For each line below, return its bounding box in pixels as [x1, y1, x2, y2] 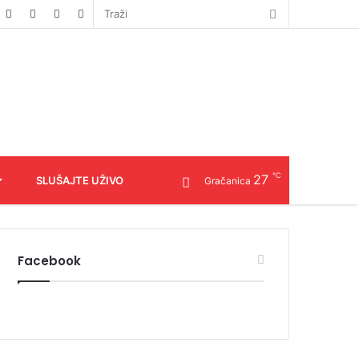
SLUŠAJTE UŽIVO [36, 174, 123, 188]
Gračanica [204, 175, 251, 188]
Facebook [18, 252, 82, 270]
